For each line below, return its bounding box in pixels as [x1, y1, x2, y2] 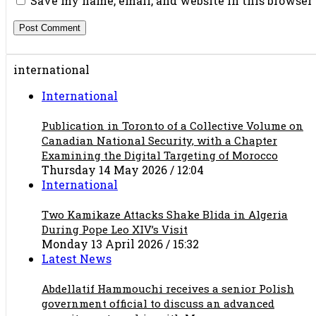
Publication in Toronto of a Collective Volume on [42, 118, 303, 133]
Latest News [42, 250, 111, 266]
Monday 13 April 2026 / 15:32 [42, 236, 199, 251]
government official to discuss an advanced [42, 296, 274, 310]
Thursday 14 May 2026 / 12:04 [42, 162, 204, 177]
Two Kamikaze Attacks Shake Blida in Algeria [42, 207, 288, 221]
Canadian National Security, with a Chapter [42, 133, 277, 147]
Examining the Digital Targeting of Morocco [42, 147, 278, 162]
